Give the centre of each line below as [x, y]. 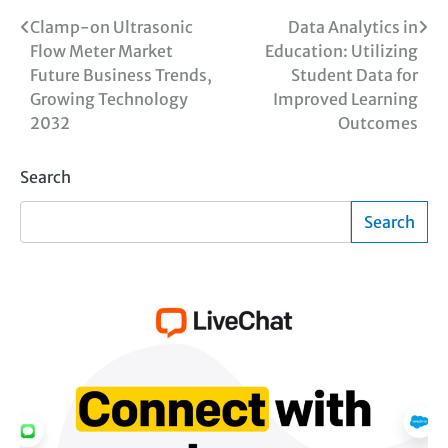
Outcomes [378, 123]
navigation [80, 68]
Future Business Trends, [121, 75]
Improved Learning [345, 99]
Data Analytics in [353, 27]
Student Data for [354, 75]
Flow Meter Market [101, 51]
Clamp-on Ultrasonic [111, 27]
